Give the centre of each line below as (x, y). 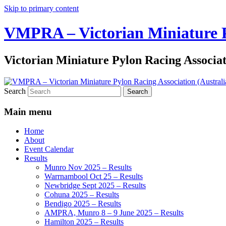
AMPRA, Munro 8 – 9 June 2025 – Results (114, 213)
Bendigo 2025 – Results (83, 204)
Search (15, 91)
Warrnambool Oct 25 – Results (94, 177)
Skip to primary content (41, 8)
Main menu (28, 111)
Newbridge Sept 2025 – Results (95, 186)
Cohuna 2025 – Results (82, 195)
